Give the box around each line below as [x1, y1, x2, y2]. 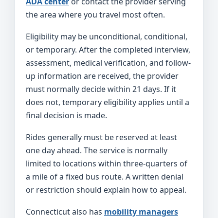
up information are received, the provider [26, 71, 179, 81]
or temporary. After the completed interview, [26, 44, 190, 55]
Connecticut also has [26, 206, 104, 217]
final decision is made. [26, 110, 107, 121]
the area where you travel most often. [26, 9, 165, 20]
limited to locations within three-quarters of [26, 158, 187, 169]
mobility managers [104, 206, 178, 217]
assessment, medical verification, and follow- [26, 57, 191, 68]
